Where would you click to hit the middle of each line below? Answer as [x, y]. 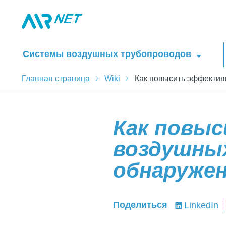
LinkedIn [201, 205]
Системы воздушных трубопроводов [107, 54]
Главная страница [56, 78]
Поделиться [140, 205]
